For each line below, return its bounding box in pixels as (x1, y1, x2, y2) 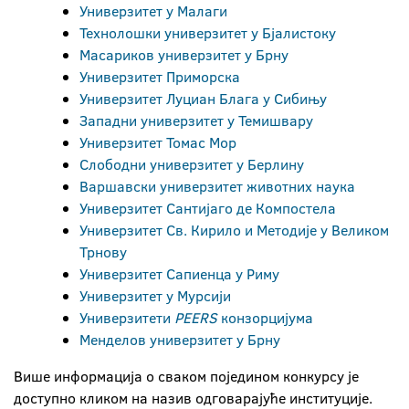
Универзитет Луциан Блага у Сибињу (79, 89, 327, 109)
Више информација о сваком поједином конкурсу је (14, 366, 359, 386)
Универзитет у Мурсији (79, 286, 231, 306)
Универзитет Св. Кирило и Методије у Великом (79, 220, 389, 240)
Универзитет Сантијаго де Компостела (79, 198, 336, 218)
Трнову (79, 242, 127, 262)
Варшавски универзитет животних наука (79, 176, 355, 196)
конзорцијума (217, 308, 313, 328)
